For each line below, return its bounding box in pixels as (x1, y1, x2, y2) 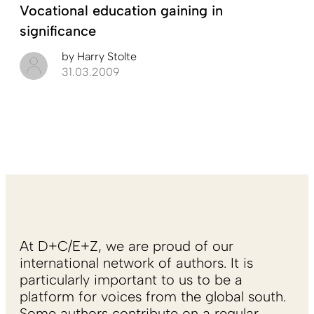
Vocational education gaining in (20, 2, 223, 20)
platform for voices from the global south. (20, 288, 286, 306)
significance (20, 22, 96, 40)
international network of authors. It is (20, 254, 253, 272)
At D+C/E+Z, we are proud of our (20, 238, 233, 255)
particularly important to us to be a (20, 271, 243, 289)
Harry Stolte (74, 50, 137, 64)
